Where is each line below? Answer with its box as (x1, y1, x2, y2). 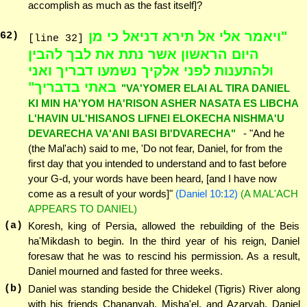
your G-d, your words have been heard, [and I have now (27, 172, 277, 184)
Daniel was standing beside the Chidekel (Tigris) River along (27, 283, 300, 295)
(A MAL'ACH (240, 187, 298, 199)
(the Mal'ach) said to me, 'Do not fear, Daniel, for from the (27, 142, 282, 154)
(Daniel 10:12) (175, 187, 238, 199)
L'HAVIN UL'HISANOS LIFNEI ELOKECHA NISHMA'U (27, 112, 284, 124)
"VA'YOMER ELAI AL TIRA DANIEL (121, 82, 290, 94)
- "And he (241, 127, 284, 139)
